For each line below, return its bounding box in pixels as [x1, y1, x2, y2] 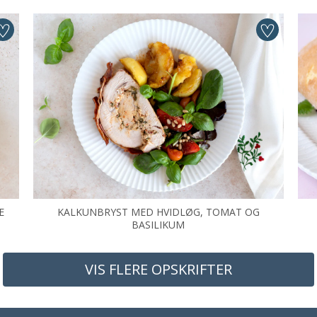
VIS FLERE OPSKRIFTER [85, 260, 232, 279]
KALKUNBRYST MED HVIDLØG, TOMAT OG [57, 205, 260, 219]
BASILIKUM [132, 218, 185, 231]
